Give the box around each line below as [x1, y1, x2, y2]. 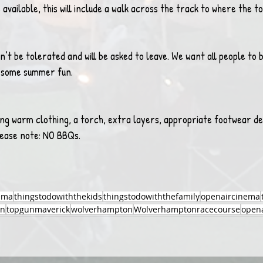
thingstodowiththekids [14, 191, 102, 202]
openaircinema [201, 191, 260, 202]
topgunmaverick [6, 204, 70, 215]
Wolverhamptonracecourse [134, 204, 240, 215]
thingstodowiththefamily [103, 191, 200, 202]
